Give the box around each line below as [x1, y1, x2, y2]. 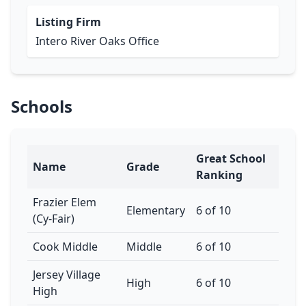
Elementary [126, 203, 185, 218]
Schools [11, 95, 72, 117]
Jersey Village [33, 267, 100, 282]
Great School [196, 151, 266, 166]
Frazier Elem [33, 195, 96, 210]
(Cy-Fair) [33, 211, 74, 226]
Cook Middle [33, 239, 98, 254]
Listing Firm [36, 14, 101, 29]
